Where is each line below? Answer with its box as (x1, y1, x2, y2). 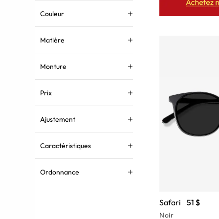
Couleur (40, 9, 64, 18)
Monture (40, 62, 66, 71)
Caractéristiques (40, 141, 91, 150)
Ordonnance (40, 168, 79, 176)
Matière (40, 36, 65, 44)
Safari (159, 197, 181, 208)
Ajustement (40, 115, 75, 124)
